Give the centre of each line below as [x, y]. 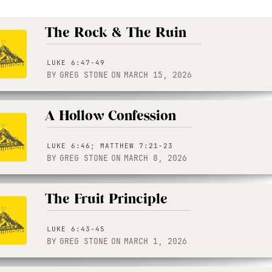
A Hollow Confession [110, 116]
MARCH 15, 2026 [158, 75]
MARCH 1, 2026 [155, 241]
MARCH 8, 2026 [155, 158]
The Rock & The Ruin [116, 33]
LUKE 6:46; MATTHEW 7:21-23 [110, 146]
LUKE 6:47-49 [76, 63]
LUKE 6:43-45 [76, 229]
